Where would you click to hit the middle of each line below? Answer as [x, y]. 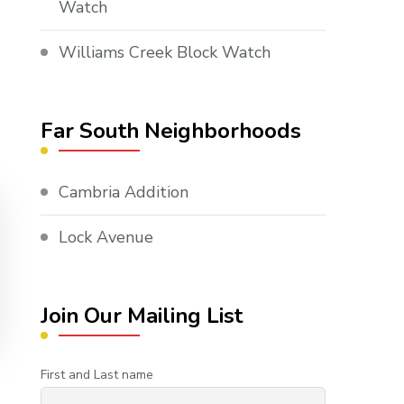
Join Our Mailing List [142, 316]
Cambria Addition [124, 193]
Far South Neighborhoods [171, 131]
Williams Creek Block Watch [165, 53]
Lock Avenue [106, 238]
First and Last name [97, 375]
